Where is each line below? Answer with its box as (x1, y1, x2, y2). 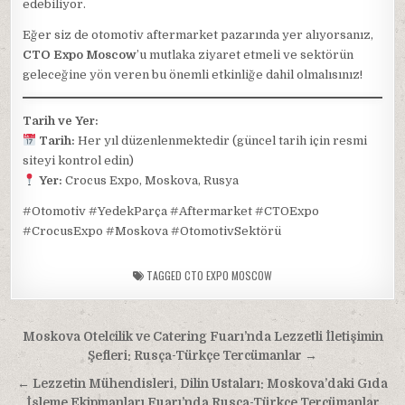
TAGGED (144, 268, 184, 283)
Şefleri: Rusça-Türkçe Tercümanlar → (88, 349, 317, 363)
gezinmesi (9, 347, 127, 381)
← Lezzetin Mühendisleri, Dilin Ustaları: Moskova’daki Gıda (17, 377, 388, 391)
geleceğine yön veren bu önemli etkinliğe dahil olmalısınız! (23, 68, 363, 81)
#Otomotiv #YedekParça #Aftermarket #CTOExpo (23, 204, 320, 218)
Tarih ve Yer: (23, 114, 99, 127)
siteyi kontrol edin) (23, 154, 135, 167)
